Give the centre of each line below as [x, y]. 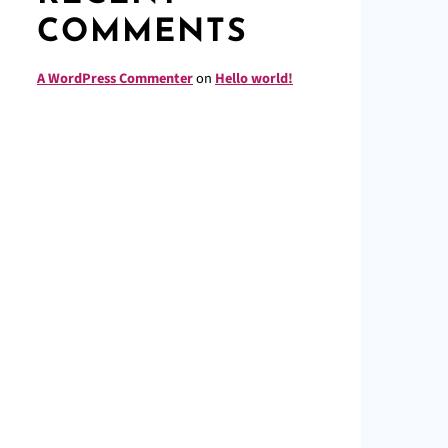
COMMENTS [142, 33]
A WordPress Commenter [115, 78]
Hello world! [254, 78]
